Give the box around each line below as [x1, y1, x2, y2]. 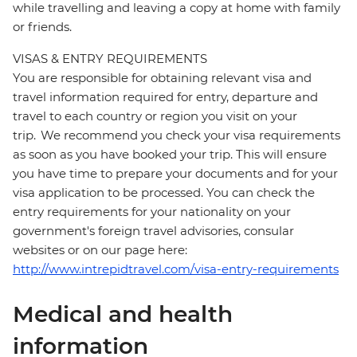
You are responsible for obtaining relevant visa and [13, 70, 312, 86]
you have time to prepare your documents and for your [13, 166, 338, 182]
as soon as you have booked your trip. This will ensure [13, 147, 327, 163]
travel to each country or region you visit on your [13, 108, 297, 124]
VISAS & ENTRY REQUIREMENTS [13, 51, 207, 67]
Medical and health [13, 300, 233, 328]
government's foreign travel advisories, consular [13, 223, 294, 239]
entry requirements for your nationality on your [13, 204, 291, 220]
